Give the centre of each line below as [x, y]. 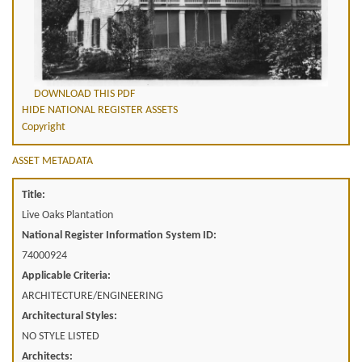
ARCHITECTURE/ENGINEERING [93, 297]
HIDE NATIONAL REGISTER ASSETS [100, 111]
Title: [34, 196]
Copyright [44, 128]
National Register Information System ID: [119, 236]
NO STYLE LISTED [61, 337]
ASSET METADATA [53, 162]
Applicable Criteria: [66, 276]
